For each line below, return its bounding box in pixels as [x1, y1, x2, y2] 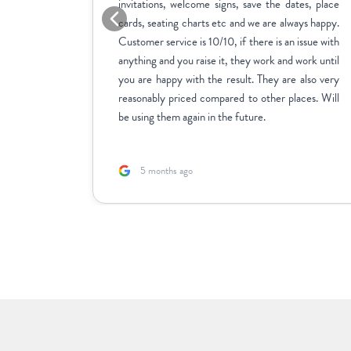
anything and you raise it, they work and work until [118, 51, 339, 69]
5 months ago [140, 162, 193, 179]
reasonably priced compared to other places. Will [118, 89, 339, 107]
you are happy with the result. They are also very [118, 70, 339, 88]
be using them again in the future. [118, 107, 266, 125]
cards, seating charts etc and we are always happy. [118, 13, 339, 31]
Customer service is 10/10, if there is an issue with [118, 32, 339, 50]
